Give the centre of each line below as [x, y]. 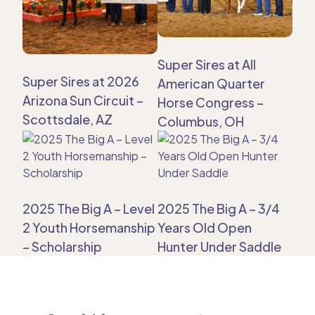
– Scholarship [63, 247]
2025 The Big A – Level [89, 209]
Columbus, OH [201, 122]
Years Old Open [205, 228]
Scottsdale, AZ [68, 119]
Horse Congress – [211, 103]
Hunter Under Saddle [219, 247]
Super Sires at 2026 [81, 81]
